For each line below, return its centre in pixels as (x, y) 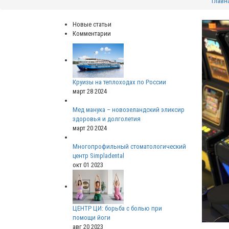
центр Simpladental (98, 156)
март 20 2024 (90, 128)
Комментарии (92, 34)
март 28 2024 (90, 91)
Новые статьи (92, 25)
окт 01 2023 (88, 165)
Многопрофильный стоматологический (129, 147)
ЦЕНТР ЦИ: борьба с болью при (117, 209)
